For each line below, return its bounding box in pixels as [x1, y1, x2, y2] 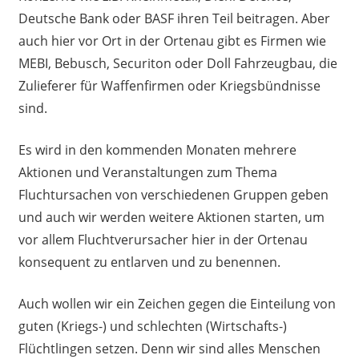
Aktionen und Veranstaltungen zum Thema [18, 163, 277, 182]
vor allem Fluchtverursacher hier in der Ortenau [18, 231, 308, 249]
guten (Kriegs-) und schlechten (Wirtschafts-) [18, 317, 287, 336]
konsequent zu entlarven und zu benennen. [18, 253, 280, 272]
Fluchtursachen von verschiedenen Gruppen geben [18, 186, 329, 204]
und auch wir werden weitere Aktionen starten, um [18, 208, 325, 227]
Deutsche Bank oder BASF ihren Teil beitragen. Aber [18, 10, 330, 28]
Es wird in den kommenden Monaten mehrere [18, 141, 296, 159]
